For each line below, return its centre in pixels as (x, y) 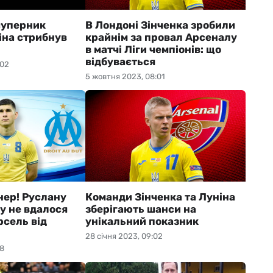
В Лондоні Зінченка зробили (160, 25)
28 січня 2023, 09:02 (124, 236)
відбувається (120, 62)
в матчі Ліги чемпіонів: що (153, 49)
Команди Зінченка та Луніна (160, 197)
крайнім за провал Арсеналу (161, 37)
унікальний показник (142, 221)
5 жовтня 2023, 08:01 (125, 76)
